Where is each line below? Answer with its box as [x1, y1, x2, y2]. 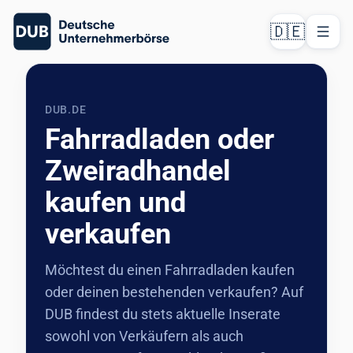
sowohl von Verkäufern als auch [45, 328, 243, 344]
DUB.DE [45, 103, 87, 116]
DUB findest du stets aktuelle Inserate [45, 306, 281, 322]
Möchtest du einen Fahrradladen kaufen [45, 262, 295, 278]
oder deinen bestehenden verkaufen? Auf [45, 284, 303, 300]
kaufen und [45, 186, 186, 219]
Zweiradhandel [45, 154, 231, 188]
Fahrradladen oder [45, 123, 274, 156]
